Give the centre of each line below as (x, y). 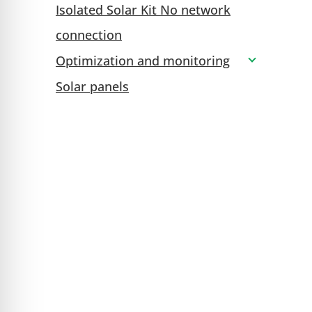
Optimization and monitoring (143, 60)
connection (89, 34)
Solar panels (92, 86)
